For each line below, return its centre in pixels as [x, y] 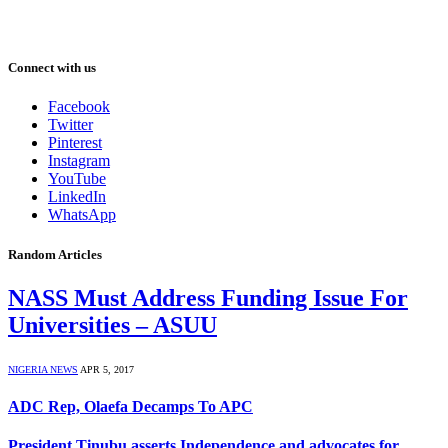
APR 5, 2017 [107, 369]
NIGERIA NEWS [43, 369]
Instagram [79, 161]
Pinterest [75, 143]
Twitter [70, 125]
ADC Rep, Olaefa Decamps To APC [130, 406]
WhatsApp [82, 215]
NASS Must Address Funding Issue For [208, 297]
